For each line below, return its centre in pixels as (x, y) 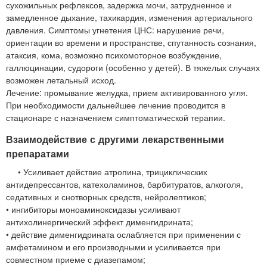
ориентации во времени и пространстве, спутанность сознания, (131, 42)
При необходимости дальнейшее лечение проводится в (116, 105)
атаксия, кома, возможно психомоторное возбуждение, (114, 55)
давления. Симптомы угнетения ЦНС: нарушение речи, (115, 30)
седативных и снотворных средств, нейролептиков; (106, 196)
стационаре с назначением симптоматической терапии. (116, 117)
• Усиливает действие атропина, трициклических (113, 171)
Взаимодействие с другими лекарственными (115, 139)
